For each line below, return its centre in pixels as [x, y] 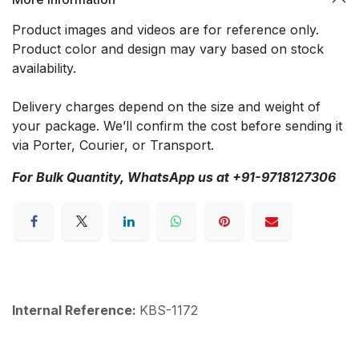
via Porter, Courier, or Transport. [113, 145]
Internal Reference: [76, 311]
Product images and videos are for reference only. [165, 30]
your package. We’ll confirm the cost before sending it [177, 126]
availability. [44, 68]
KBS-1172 [169, 311]
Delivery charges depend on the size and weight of [166, 107]
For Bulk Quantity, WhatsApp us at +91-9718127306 [174, 177]
